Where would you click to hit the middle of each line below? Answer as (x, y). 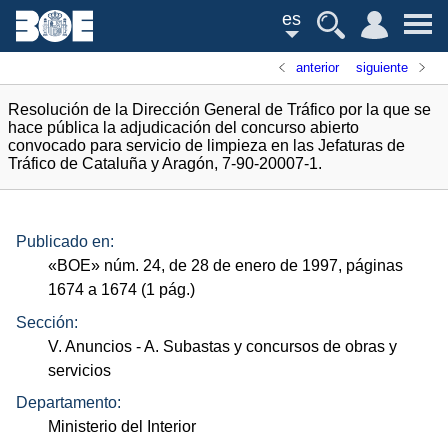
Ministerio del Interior (122, 427)
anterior (318, 67)
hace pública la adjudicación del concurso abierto (183, 127)
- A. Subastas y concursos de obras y (265, 346)
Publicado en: (65, 242)
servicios (80, 370)
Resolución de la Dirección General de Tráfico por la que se (219, 109)
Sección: (47, 322)
